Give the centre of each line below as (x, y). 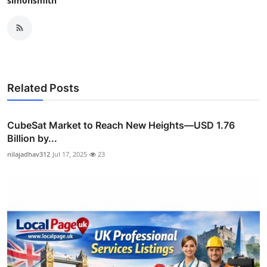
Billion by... (32, 138)
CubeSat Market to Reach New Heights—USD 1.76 (121, 125)
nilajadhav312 (29, 154)
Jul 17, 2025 (70, 154)
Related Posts (43, 88)
